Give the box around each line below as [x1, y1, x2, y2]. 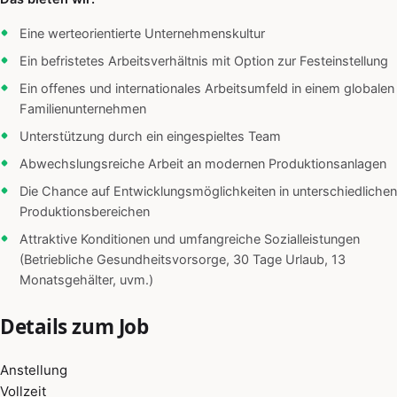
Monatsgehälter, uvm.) [19, 272, 153, 289]
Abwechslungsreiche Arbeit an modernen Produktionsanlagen [19, 156, 386, 173]
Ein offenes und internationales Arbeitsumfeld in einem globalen [19, 81, 394, 97]
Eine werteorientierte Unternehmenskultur [19, 26, 265, 43]
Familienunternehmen [19, 101, 146, 118]
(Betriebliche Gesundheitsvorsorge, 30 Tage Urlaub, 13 [19, 252, 346, 269]
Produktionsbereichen [19, 204, 150, 221]
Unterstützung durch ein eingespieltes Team [19, 128, 281, 145]
